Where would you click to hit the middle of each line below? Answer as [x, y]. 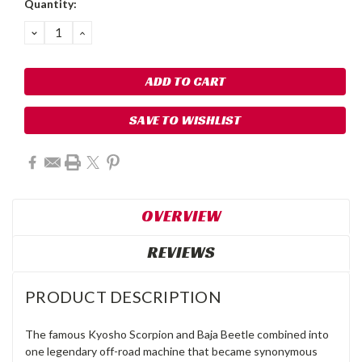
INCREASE [112, 32]
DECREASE [66, 32]
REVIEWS [181, 252]
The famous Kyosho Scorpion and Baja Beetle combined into [177, 334]
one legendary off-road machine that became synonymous [171, 351]
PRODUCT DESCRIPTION [123, 296]
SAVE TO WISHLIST [185, 120]
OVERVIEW [181, 215]
